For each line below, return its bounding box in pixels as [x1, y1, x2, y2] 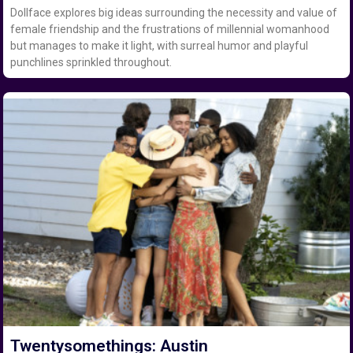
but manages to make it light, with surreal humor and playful [10, 39, 309, 52]
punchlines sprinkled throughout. [10, 55, 173, 69]
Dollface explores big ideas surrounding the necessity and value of [10, 6, 338, 19]
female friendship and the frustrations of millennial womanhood [10, 22, 330, 35]
